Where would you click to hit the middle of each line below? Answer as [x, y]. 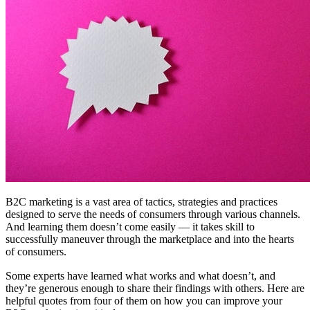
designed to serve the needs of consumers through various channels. [153, 214]
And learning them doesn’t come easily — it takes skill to [130, 226]
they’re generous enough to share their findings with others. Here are [155, 289]
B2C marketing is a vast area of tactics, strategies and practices [142, 201]
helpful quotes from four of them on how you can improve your [144, 301]
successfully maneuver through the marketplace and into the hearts [150, 239]
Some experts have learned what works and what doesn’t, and [140, 276]
